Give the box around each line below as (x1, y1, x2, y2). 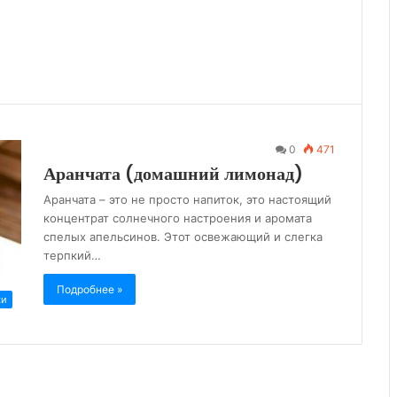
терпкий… (43, 248, 101, 262)
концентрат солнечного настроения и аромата (43, 211, 312, 225)
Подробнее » (57, 283, 122, 296)
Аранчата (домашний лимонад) (43, 161, 303, 186)
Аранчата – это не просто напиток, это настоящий (43, 192, 331, 206)
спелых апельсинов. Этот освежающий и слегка (43, 230, 323, 244)
